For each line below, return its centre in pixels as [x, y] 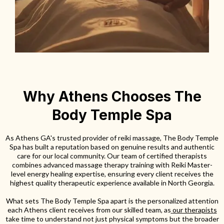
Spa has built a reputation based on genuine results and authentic [112, 146]
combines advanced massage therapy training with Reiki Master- [112, 164]
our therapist [193, 209]
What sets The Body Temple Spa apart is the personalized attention [112, 200]
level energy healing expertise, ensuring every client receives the [112, 173]
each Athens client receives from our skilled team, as [89, 209]
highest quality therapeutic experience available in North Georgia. [112, 182]
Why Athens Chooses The [112, 96]
